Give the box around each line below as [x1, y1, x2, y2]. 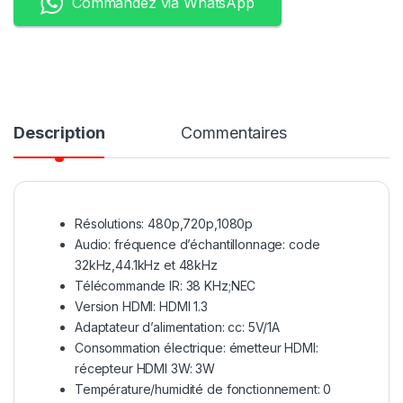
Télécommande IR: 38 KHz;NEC [75, 278, 256, 294]
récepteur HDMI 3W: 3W [75, 361, 216, 377]
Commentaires [181, 123, 287, 143]
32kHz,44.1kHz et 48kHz [75, 257, 218, 273]
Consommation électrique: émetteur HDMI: [75, 340, 318, 356]
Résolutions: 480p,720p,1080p [75, 216, 254, 232]
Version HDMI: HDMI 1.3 [75, 299, 208, 315]
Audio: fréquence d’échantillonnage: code [75, 237, 320, 253]
